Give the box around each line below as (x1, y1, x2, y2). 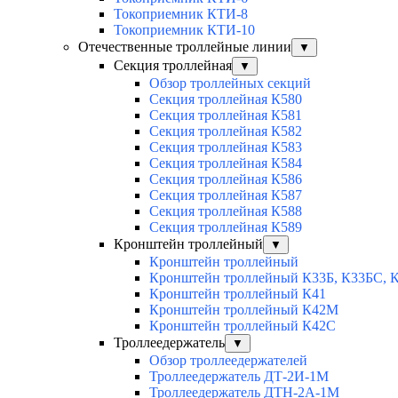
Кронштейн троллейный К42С (149, 318, 336, 334)
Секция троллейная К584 (149, 155, 302, 171)
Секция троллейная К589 (149, 219, 302, 235)
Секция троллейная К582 (149, 123, 302, 139)
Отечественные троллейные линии (78, 39, 291, 55)
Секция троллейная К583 (149, 139, 302, 155)
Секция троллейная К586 (149, 171, 302, 187)
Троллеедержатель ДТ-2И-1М (149, 369, 329, 385)
